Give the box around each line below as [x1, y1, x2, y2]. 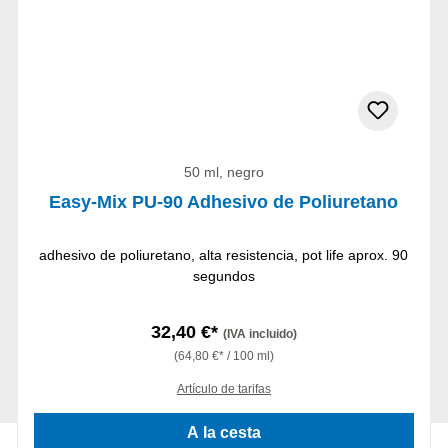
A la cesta [186, 424, 261, 442]
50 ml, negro [183, 164, 264, 181]
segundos [192, 268, 255, 285]
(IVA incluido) [222, 327, 297, 342]
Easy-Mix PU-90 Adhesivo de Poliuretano [49, 192, 399, 213]
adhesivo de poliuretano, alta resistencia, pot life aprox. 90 [39, 247, 409, 264]
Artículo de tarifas [176, 382, 271, 397]
